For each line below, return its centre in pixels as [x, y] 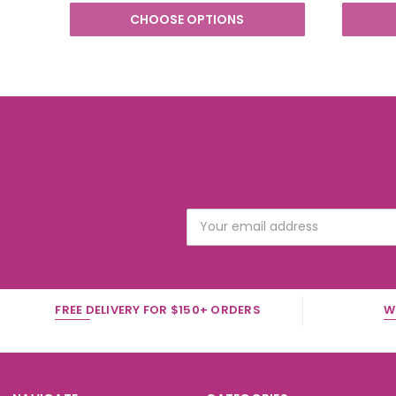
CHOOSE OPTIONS [187, 19]
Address [211, 236]
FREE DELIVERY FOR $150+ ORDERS [158, 309]
